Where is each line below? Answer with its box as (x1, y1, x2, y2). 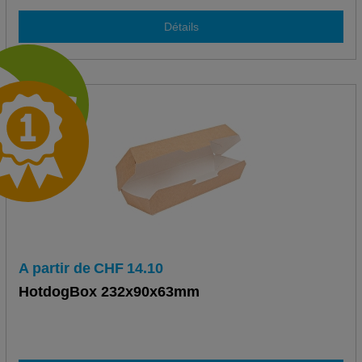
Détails (163, 19, 199, 33)
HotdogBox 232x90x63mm (18, 284, 200, 301)
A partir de (18, 260, 90, 277)
